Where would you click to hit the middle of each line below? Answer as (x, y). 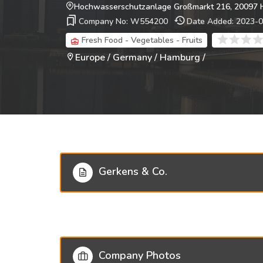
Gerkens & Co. (133, 172)
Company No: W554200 (123, 21)
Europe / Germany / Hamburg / (140, 58)
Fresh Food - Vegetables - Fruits (142, 40)
